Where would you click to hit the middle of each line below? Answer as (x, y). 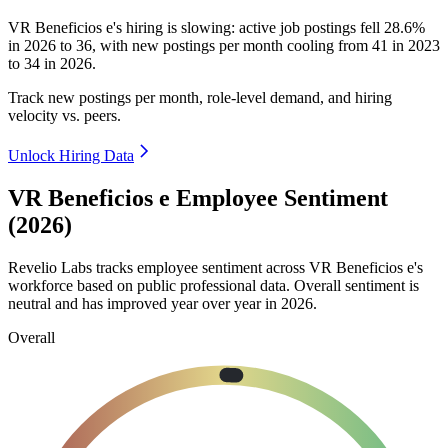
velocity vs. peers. (64, 116)
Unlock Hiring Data (71, 156)
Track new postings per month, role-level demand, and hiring (200, 98)
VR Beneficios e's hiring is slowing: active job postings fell (196, 28)
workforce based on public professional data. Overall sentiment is (213, 285)
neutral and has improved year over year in (144, 303)
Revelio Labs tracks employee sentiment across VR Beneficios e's (215, 267)
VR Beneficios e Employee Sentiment (198, 198)
